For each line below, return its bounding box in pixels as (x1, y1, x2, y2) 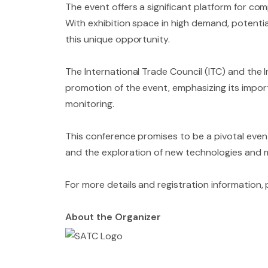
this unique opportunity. (65, 33, 170, 45)
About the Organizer (65, 211, 162, 223)
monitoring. (65, 98, 114, 110)
